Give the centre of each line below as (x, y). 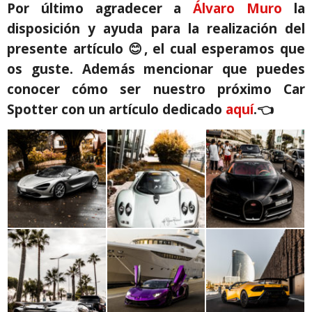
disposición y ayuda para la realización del (156, 29)
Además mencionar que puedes (194, 69)
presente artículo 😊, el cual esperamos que (156, 49)
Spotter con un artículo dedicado (116, 110)
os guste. (45, 69)
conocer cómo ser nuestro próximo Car (156, 89)
